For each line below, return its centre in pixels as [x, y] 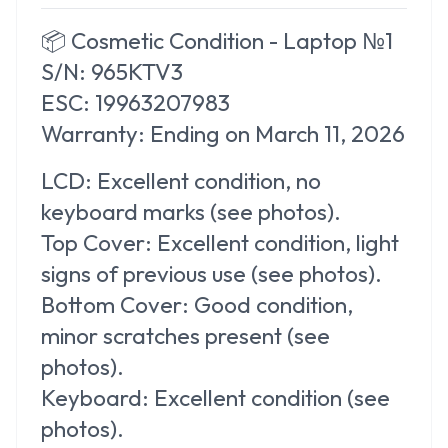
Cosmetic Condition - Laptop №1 [232, 40]
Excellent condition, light [275, 242]
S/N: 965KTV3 [112, 71]
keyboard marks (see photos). [191, 211]
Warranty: [95, 133]
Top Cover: [96, 242]
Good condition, [271, 304]
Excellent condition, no [206, 180]
